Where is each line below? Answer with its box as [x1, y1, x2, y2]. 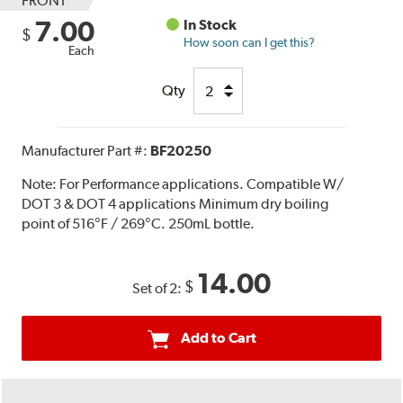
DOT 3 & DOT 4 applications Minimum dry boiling [22, 195, 329, 213]
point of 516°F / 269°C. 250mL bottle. [22, 215, 255, 233]
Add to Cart [180, 329, 256, 347]
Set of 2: [132, 280, 184, 298]
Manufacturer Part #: [22, 142, 151, 160]
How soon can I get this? [184, 35, 316, 50]
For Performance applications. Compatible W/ [59, 175, 345, 193]
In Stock [184, 16, 237, 34]
